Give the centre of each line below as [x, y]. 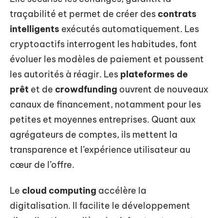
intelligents [35, 29]
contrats [177, 14]
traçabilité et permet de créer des [84, 14]
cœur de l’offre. [42, 164]
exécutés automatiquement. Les [129, 29]
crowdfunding [86, 89]
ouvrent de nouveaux [163, 89]
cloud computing [59, 191]
